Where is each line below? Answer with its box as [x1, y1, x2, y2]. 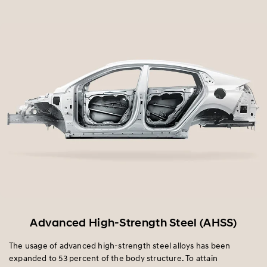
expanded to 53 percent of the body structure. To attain [9, 252, 218, 263]
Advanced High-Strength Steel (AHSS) [30, 215, 237, 229]
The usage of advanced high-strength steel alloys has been [9, 240, 231, 250]
